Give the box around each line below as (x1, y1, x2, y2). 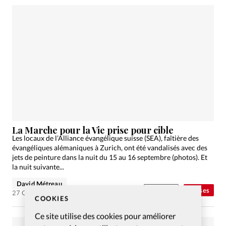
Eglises (188, 186, 209, 195)
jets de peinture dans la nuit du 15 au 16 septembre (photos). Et (12, 153, 207, 162)
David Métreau (17, 180, 62, 188)
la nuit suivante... (12, 162, 64, 172)
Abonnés (148, 186, 174, 195)
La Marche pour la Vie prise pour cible (12, 124, 174, 136)
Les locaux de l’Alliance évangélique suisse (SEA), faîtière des (12, 134, 199, 143)
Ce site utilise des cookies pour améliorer (35, 210, 176, 220)
